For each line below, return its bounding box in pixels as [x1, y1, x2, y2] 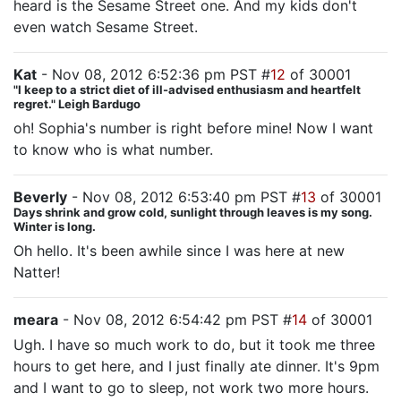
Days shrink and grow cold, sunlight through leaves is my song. [13, 205, 372, 219]
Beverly [13, 188, 67, 206]
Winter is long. [13, 219, 96, 234]
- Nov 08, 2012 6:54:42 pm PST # [58, 311, 292, 328]
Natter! [13, 263, 60, 281]
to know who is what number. [13, 141, 213, 158]
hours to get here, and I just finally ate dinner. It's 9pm [13, 357, 380, 375]
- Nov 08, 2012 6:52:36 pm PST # [37, 65, 270, 83]
